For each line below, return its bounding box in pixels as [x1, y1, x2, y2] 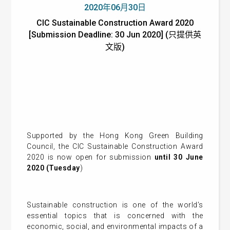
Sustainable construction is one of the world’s [27, 201, 203, 209]
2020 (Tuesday [27, 164, 80, 172]
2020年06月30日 [84, 3, 146, 12]
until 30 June [154, 153, 203, 161]
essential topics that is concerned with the [27, 212, 203, 220]
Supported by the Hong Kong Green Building [27, 131, 203, 140]
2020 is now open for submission [27, 153, 155, 161]
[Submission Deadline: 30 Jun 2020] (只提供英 [28, 30, 201, 40]
